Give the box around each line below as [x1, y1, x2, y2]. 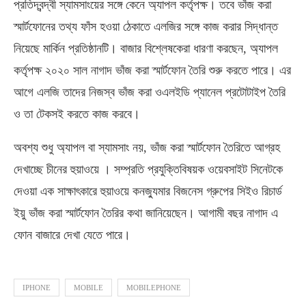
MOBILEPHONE [126, 283, 181, 292]
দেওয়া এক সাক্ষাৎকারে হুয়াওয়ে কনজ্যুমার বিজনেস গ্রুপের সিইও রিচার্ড [14, 184, 282, 198]
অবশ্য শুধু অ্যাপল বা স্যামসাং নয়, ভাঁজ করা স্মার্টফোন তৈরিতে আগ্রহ [14, 141, 280, 154]
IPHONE [23, 283, 51, 292]
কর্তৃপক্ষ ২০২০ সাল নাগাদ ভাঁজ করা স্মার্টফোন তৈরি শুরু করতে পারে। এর [14, 64, 291, 77]
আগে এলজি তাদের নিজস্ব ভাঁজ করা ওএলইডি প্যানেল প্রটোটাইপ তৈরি [14, 85, 286, 99]
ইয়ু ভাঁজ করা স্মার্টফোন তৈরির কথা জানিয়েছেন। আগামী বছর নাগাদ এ [14, 206, 278, 220]
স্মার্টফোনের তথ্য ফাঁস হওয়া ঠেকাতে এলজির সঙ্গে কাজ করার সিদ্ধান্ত [14, 20, 278, 33]
